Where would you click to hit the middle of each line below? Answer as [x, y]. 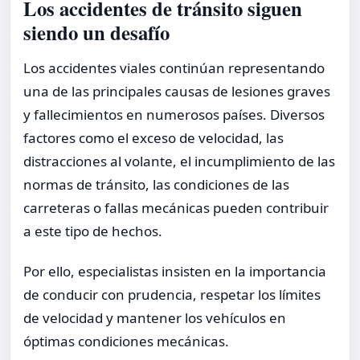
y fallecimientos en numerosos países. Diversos [174, 114]
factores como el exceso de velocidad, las [153, 137]
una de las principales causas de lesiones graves [177, 91]
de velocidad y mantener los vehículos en [155, 317]
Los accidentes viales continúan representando [174, 67]
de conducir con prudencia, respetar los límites [172, 294]
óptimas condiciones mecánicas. [126, 341]
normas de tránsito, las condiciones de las [156, 184]
